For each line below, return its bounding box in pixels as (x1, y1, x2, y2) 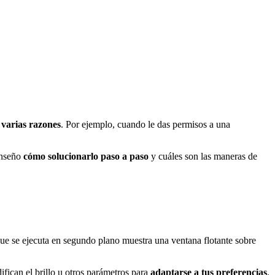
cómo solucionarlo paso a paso (23, 151, 149, 162)
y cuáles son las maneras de (149, 151, 257, 162)
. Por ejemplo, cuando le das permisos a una (61, 119, 230, 130)
